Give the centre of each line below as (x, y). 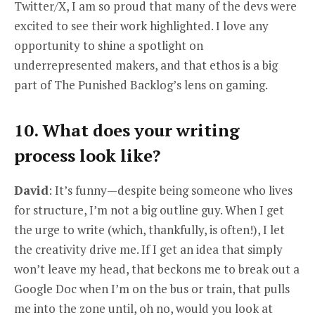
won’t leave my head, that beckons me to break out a (157, 269)
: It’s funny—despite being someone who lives (171, 191)
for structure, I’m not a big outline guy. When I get (149, 210)
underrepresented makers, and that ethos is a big (146, 65)
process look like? (87, 156)
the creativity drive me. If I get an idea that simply (148, 250)
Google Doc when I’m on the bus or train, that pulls (152, 289)
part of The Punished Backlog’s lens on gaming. (141, 84)
